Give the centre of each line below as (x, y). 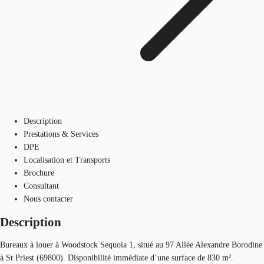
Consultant (41, 186)
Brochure (39, 173)
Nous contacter (48, 199)
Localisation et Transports (67, 160)
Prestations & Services (61, 134)
